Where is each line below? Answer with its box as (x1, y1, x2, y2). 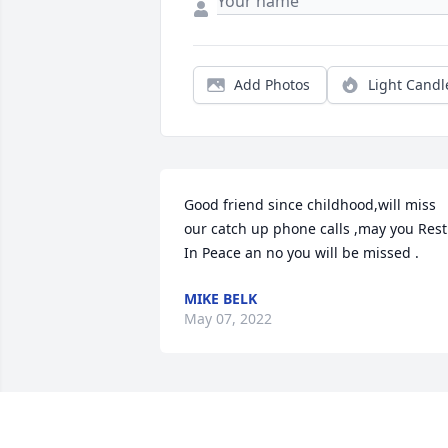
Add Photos (234, 75, 310, 95)
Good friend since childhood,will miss (184, 195, 436, 215)
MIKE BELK (184, 289, 257, 309)
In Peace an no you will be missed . (184, 243, 419, 263)
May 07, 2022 (184, 309, 272, 329)
